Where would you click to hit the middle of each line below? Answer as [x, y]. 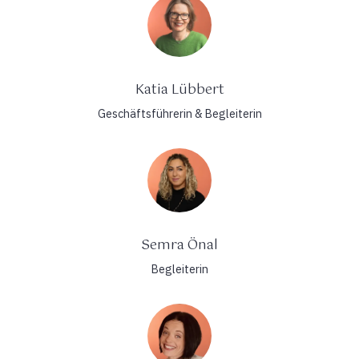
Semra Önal [179, 245]
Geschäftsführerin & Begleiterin [179, 113]
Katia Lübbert [179, 90]
